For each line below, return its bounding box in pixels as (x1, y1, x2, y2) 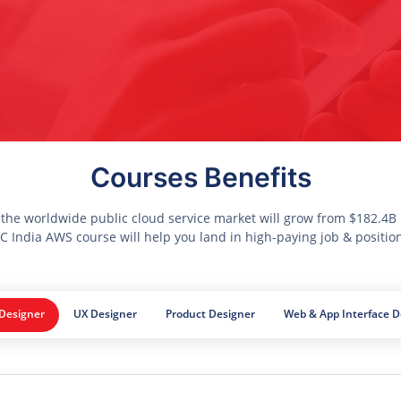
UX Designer (73, 305, 137, 321)
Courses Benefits (90, 161, 311, 194)
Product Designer (166, 305, 255, 321)
